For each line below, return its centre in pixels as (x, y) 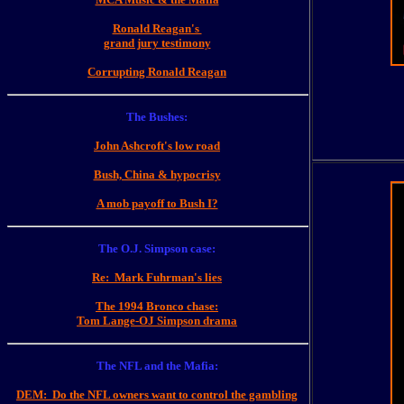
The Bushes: (157, 117)
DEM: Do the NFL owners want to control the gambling (157, 395)
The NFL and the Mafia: (157, 366)
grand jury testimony (157, 43)
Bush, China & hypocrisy (157, 174)
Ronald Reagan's (157, 28)
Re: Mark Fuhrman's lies (157, 277)
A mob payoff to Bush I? (157, 203)
